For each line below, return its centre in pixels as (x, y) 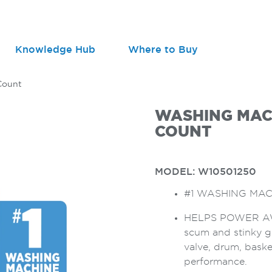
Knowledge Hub (55, 50)
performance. (216, 262)
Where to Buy (163, 50)
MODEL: (176, 172)
